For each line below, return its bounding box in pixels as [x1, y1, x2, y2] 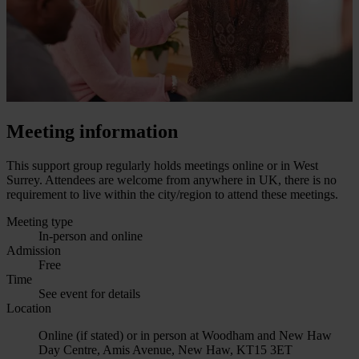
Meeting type [6, 214, 73, 228]
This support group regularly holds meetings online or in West [6, 158, 318, 172]
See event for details [38, 286, 140, 301]
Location [6, 301, 51, 315]
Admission [6, 243, 61, 257]
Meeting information [6, 120, 178, 142]
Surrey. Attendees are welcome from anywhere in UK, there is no [6, 172, 337, 187]
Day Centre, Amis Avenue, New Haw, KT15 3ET [38, 342, 292, 357]
